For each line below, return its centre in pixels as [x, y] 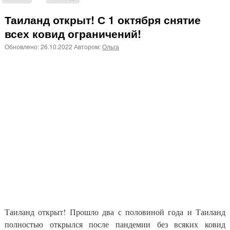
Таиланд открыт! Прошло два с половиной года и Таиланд [115, 212]
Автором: [88, 46]
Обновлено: [23, 46]
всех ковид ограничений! [73, 33]
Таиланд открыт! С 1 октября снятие [103, 20]
